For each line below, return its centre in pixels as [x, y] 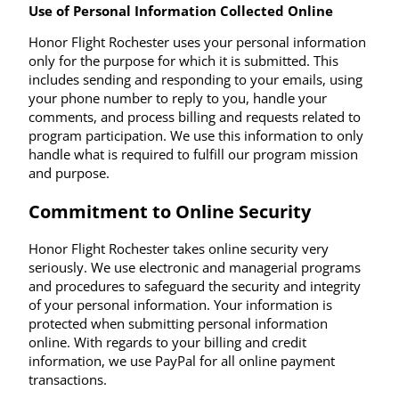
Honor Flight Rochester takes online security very [179, 249]
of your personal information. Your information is [180, 305]
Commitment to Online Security [170, 212]
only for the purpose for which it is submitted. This [183, 61]
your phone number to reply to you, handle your [178, 98]
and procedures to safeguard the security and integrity [195, 286]
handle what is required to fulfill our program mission [193, 155]
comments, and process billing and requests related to [195, 117]
